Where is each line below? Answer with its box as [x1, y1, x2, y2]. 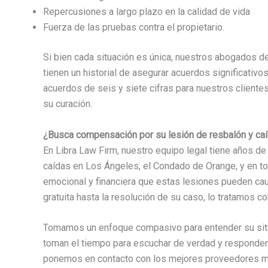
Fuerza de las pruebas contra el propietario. [43, 22, 224, 33]
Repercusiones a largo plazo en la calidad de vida [43, 6, 250, 18]
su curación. [43, 98, 92, 110]
